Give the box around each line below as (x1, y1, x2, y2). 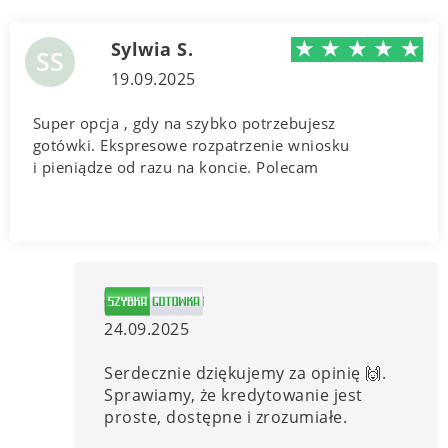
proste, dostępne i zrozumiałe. (104, 405, 348, 428)
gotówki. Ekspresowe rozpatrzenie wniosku (32, 134, 350, 155)
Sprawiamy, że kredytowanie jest (104, 383, 363, 406)
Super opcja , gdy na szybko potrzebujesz (32, 112, 336, 133)
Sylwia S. (110, 36, 194, 61)
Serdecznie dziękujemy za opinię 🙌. (104, 361, 387, 384)
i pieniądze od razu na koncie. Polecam (32, 156, 319, 177)
